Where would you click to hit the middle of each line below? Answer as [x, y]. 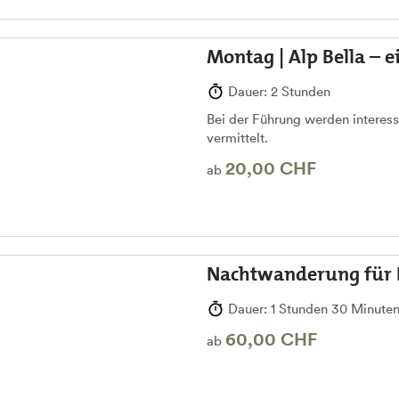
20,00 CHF [270, 168]
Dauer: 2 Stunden [277, 91]
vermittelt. [237, 137]
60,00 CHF [271, 339]
